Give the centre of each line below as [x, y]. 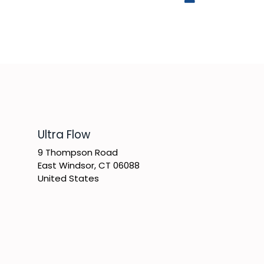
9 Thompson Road [79, 153]
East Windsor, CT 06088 [90, 166]
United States [68, 179]
